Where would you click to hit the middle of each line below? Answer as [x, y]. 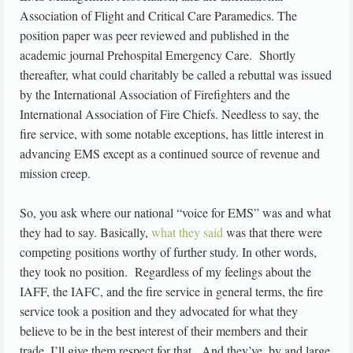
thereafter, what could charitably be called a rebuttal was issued [176, 75]
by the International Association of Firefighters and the [155, 95]
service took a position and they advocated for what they [159, 311]
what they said [187, 232]
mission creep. [55, 173]
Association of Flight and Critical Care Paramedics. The [158, 16]
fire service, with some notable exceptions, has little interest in [172, 134]
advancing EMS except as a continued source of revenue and [170, 154]
